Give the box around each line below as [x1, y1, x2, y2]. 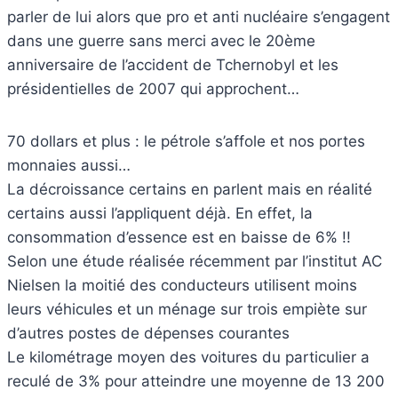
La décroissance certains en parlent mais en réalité [7, 179, 372, 198]
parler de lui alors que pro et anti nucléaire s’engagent [7, 7, 390, 26]
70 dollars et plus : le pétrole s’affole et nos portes [7, 131, 365, 150]
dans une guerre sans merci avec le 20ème [7, 31, 315, 50]
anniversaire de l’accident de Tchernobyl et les [7, 55, 338, 74]
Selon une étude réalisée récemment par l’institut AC [7, 251, 382, 270]
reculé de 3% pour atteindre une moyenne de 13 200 [7, 371, 385, 390]
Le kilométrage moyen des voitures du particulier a [7, 347, 370, 366]
